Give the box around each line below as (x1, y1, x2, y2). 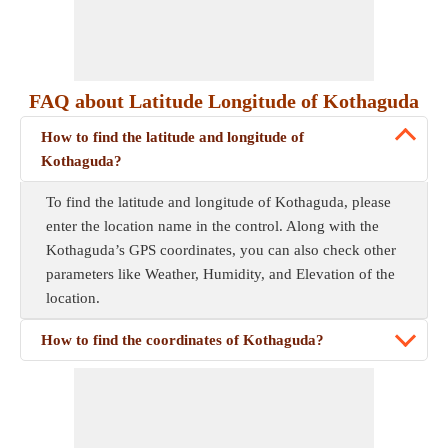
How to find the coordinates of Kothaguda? (41, 332, 324, 348)
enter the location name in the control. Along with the (46, 218, 379, 234)
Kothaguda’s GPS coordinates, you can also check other (46, 242, 396, 258)
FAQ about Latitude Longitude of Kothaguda (29, 90, 419, 112)
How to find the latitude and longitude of (41, 129, 304, 145)
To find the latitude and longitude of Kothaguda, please (46, 194, 391, 210)
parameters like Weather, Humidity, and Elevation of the (46, 266, 395, 282)
